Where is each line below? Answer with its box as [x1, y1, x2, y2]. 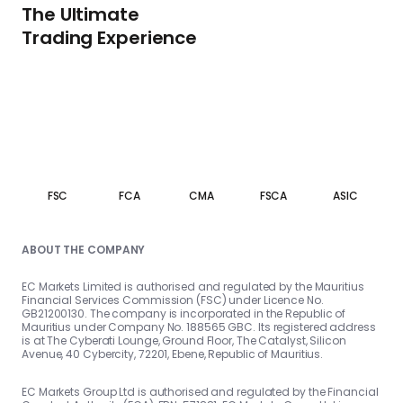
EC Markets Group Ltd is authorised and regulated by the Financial [22, 384, 379, 400]
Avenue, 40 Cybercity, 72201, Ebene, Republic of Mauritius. [22, 346, 324, 363]
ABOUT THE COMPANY [22, 242, 146, 258]
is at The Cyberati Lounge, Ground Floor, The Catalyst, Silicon [22, 333, 346, 349]
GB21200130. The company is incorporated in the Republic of [22, 306, 346, 322]
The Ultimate [22, 2, 139, 28]
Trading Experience [22, 25, 198, 51]
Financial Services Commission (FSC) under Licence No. [22, 292, 324, 309]
